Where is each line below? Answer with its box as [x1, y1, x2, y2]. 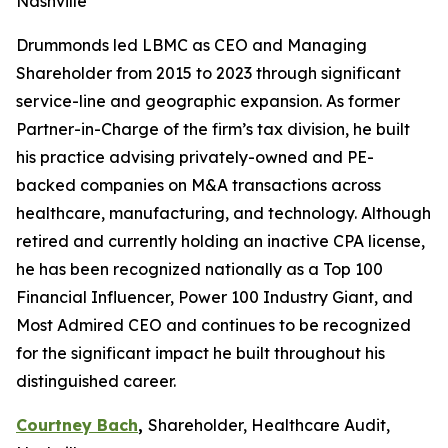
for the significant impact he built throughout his [16, 343, 385, 363]
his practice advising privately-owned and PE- [16, 147, 374, 167]
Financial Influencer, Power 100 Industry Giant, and [16, 287, 413, 307]
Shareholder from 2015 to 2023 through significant [16, 63, 401, 83]
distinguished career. [16, 371, 176, 391]
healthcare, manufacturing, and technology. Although [16, 203, 431, 223]
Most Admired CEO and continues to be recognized [16, 315, 411, 335]
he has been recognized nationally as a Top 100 [16, 259, 383, 279]
